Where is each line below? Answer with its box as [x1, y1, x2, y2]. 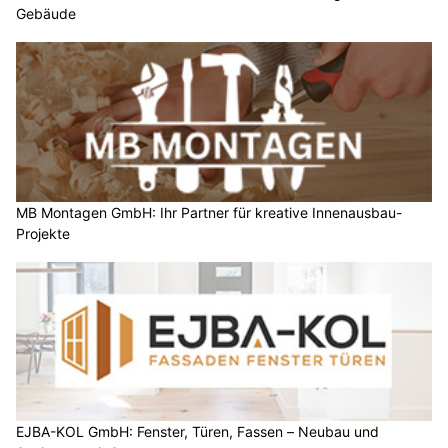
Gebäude [16, 5, 76, 23]
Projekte [16, 224, 70, 242]
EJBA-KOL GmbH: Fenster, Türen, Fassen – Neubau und [16, 423, 379, 441]
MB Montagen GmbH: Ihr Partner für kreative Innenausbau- [16, 203, 402, 221]
